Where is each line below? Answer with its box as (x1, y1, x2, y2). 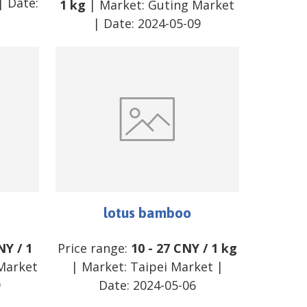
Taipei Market (130, 258, 213, 275)
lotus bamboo (103, 204, 191, 221)
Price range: (57, 240, 131, 257)
